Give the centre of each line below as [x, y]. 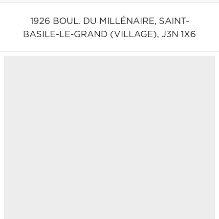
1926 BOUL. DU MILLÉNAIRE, [94, 21]
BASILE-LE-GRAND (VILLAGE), [92, 34]
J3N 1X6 [179, 34]
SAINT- [174, 21]
